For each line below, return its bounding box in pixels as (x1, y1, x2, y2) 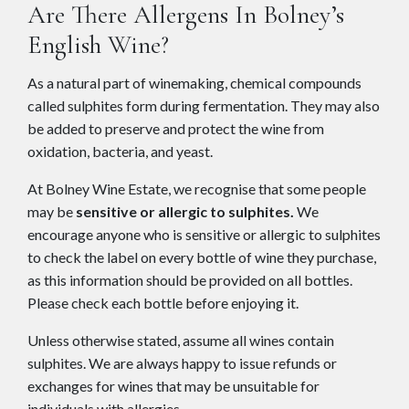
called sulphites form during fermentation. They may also (27, 96, 380, 114)
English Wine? (27, 28, 169, 60)
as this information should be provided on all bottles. (27, 270, 352, 288)
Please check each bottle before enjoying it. (27, 293, 299, 311)
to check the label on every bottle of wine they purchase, (27, 247, 376, 266)
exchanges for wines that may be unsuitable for (27, 376, 320, 394)
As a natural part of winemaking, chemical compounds (27, 73, 362, 91)
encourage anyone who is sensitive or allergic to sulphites (27, 225, 381, 243)
